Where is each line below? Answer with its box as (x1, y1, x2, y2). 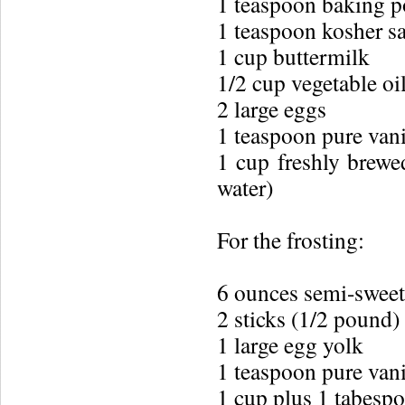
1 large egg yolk (217, 329, 363, 360)
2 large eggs (217, 93, 326, 124)
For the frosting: (217, 224, 364, 255)
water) (217, 172, 273, 202)
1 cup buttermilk (217, 41, 370, 71)
